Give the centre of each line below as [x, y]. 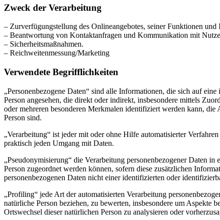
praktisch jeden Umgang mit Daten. [59, 143]
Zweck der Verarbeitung [53, 7]
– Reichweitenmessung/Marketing [57, 53]
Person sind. [23, 117]
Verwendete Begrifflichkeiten [61, 72]
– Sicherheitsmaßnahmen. [44, 44]
